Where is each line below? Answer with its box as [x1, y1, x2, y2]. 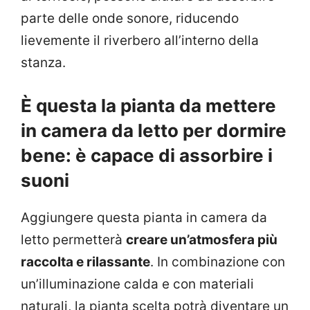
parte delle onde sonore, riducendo [21, 10, 239, 26]
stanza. [21, 54, 66, 71]
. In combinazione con [150, 254, 285, 271]
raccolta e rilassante [21, 254, 150, 271]
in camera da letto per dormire [21, 120, 286, 142]
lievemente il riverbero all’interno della [21, 32, 259, 48]
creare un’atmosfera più [126, 232, 277, 248]
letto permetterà [21, 232, 126, 248]
